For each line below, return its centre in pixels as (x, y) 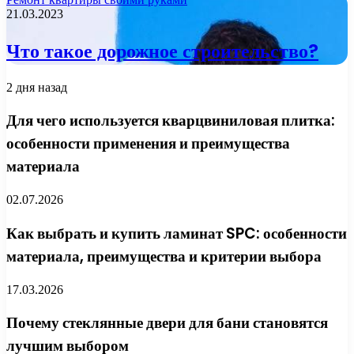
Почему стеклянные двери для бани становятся (167, 323)
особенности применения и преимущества (148, 144)
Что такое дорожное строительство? (162, 51)
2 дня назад (37, 87)
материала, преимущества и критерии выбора (164, 256)
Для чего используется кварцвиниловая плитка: (171, 121)
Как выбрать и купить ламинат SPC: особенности (177, 233)
